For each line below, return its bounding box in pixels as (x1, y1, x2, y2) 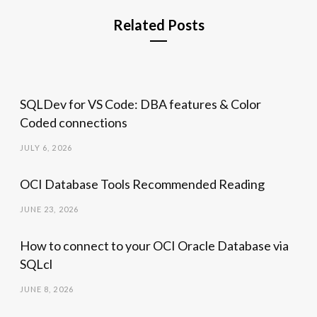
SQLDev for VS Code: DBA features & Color (19, 96, 261, 113)
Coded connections (19, 115, 127, 131)
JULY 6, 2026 (19, 143, 72, 153)
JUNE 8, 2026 (19, 284, 74, 294)
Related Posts (113, 16, 204, 34)
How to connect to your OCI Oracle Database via (19, 238, 289, 254)
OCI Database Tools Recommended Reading (19, 176, 265, 192)
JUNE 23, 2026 (19, 204, 79, 214)
